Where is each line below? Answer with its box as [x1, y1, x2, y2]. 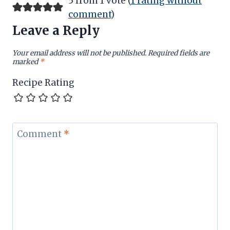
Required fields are [148, 49, 209, 58]
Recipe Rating [12, 76, 74, 88]
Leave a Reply [12, 22, 100, 39]
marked [12, 57, 40, 67]
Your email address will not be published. [12, 49, 146, 58]
